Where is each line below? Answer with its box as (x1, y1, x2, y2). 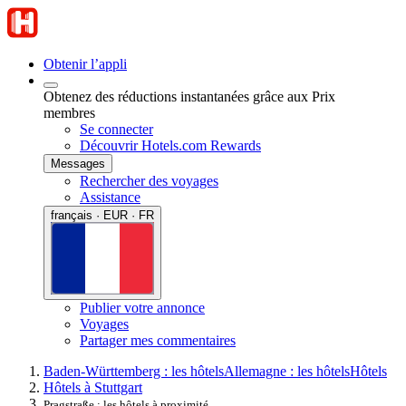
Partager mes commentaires (80, 332, 236, 348)
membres (43, 105, 95, 121)
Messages (51, 157, 105, 170)
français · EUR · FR (51, 208, 154, 222)
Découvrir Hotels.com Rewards (80, 138, 261, 153)
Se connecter (80, 121, 153, 137)
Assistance (80, 189, 140, 205)
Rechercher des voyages (80, 173, 218, 188)
